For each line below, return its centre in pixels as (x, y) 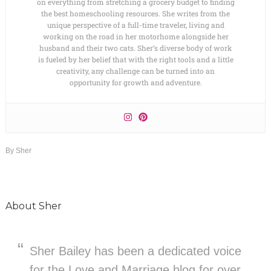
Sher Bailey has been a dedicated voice (135, 251)
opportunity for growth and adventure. (135, 82)
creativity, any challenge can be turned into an (135, 70)
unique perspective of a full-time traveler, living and (135, 24)
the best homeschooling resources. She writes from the (135, 13)
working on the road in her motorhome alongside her (135, 36)
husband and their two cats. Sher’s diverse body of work (135, 47)
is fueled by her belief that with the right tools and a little (135, 59)
